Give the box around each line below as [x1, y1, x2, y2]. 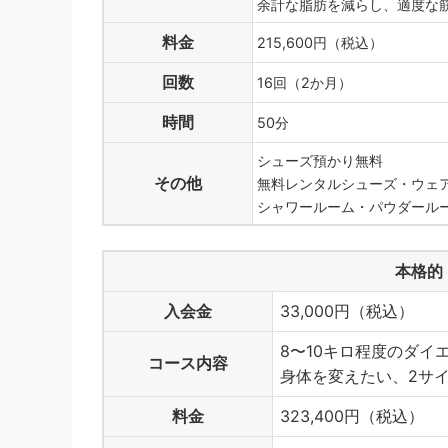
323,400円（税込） [280, 405, 424, 426]
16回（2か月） [257, 73, 352, 91]
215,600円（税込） [257, 33, 383, 51]
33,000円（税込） [280, 300, 414, 321]
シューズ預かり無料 [257, 151, 383, 169]
